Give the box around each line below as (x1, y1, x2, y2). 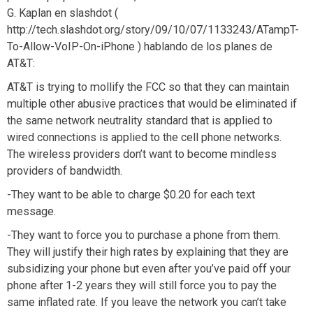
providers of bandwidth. (7, 164, 122, 177)
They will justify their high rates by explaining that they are (7, 245, 289, 259)
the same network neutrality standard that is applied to (7, 114, 272, 127)
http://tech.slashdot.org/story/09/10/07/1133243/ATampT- (7, 23, 299, 36)
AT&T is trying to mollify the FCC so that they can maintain (7, 80, 289, 94)
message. (7, 205, 56, 218)
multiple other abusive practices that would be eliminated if (7, 97, 297, 110)
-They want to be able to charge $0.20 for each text (7, 188, 255, 201)
